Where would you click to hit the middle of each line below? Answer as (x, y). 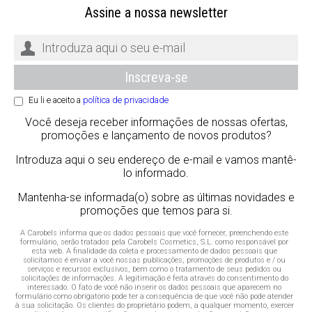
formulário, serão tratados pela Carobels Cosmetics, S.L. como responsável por (155, 242)
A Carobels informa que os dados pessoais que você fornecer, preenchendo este (155, 233)
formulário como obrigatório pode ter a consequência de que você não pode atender (155, 296)
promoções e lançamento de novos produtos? (156, 135)
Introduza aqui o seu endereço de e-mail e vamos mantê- (156, 159)
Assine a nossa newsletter (156, 12)
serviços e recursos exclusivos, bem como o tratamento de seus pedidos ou (155, 269)
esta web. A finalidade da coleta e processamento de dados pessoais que (154, 251)
